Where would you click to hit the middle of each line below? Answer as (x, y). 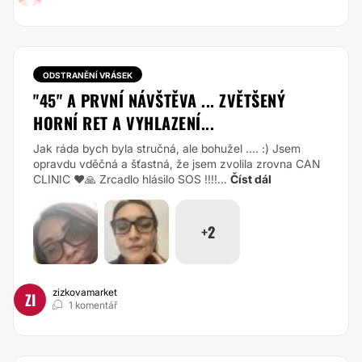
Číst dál (251, 179)
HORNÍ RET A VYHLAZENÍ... (124, 123)
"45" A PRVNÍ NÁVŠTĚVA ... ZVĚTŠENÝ (159, 100)
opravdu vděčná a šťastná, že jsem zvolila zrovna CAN (177, 164)
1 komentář (93, 305)
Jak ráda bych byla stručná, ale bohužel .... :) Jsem (167, 148)
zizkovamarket (85, 292)
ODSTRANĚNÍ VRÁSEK (88, 75)
